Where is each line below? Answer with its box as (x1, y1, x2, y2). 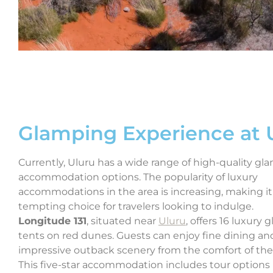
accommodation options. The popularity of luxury (18, 171, 258, 183)
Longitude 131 (18, 215, 87, 227)
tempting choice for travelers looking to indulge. (18, 200, 253, 213)
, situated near (87, 215, 158, 227)
